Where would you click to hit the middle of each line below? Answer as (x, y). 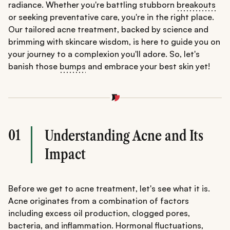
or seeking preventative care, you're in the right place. (111, 17)
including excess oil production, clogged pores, (99, 213)
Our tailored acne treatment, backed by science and (108, 30)
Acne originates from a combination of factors (99, 200)
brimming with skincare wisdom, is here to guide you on (114, 42)
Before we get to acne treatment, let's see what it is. (109, 188)
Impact (65, 154)
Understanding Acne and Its (124, 135)
